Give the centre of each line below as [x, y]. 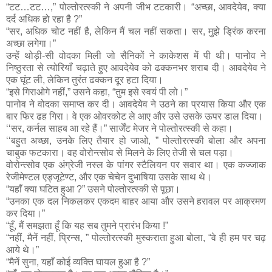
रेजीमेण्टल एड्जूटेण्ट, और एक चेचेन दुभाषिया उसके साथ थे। [109, 177]
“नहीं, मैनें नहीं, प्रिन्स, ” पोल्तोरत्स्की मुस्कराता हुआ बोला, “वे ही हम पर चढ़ [136, 237]
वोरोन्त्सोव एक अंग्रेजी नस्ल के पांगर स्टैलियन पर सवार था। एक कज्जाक [136, 165]
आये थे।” [22, 250]
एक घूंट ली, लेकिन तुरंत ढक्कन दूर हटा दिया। [85, 80]
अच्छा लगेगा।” [31, 43]
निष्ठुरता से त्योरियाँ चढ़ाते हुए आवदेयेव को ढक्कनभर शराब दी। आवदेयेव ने [136, 67]
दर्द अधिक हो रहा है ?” [44, 19]
